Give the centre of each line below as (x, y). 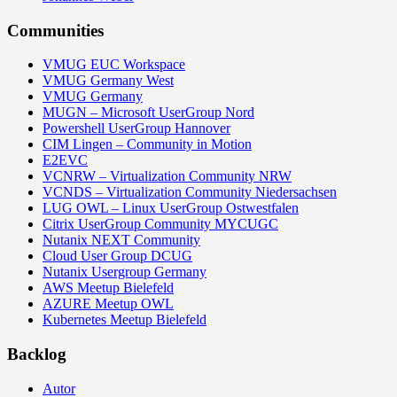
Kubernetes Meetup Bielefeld (125, 320)
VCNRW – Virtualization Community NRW (167, 176)
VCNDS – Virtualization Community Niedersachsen (190, 192)
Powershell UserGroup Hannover (136, 128)
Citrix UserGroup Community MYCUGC (160, 224)
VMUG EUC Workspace (114, 65)
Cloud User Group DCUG (117, 256)
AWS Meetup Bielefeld (108, 288)
